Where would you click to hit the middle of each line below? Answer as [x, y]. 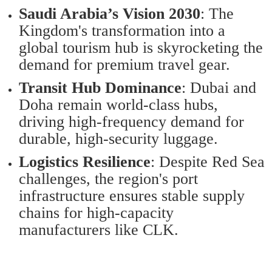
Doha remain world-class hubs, [119, 105]
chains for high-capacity [97, 213]
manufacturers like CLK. [99, 230]
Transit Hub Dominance [100, 88]
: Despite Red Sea [208, 162]
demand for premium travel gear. [125, 65]
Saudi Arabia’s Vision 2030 [110, 14]
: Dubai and [219, 88]
